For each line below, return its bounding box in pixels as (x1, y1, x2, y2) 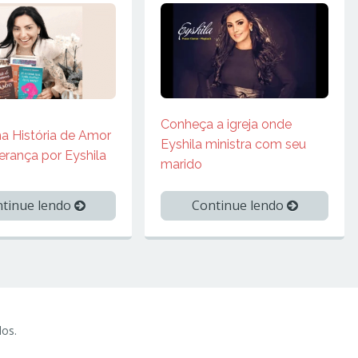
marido (161, 157, 202, 173)
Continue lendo (191, 197, 287, 215)
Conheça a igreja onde (161, 117, 292, 133)
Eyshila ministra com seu (161, 137, 306, 153)
